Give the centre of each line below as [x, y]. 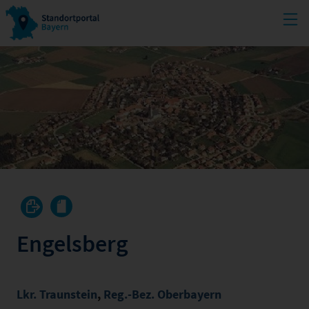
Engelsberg [72, 243]
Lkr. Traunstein [57, 294]
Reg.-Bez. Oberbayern [162, 294]
